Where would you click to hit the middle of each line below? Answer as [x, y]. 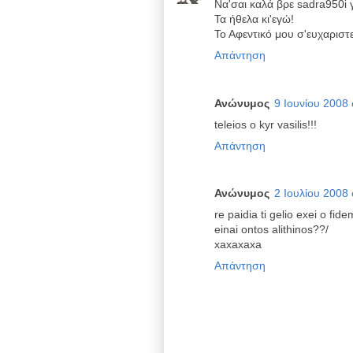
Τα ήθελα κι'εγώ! [254, 19]
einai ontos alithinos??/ [271, 229]
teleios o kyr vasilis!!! [266, 124]
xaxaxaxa [238, 244]
